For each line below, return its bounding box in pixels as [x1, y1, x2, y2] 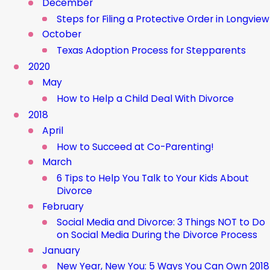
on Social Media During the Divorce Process [56, 228, 257, 241]
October [42, 28, 82, 41]
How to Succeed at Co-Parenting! [56, 140, 214, 153]
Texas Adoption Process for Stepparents [56, 43, 246, 57]
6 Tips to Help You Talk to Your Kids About [56, 171, 249, 184]
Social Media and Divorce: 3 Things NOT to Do [56, 215, 265, 228]
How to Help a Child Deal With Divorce [56, 92, 234, 105]
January [42, 243, 81, 257]
